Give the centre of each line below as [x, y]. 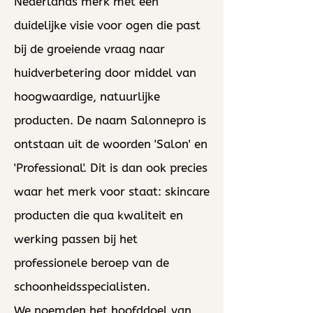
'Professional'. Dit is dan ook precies [111, 168]
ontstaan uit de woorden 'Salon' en [111, 144]
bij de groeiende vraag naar [89, 49]
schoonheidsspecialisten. [84, 286]
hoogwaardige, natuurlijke [87, 96]
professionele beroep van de [92, 263]
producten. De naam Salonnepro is [110, 120]
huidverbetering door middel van [105, 73]
